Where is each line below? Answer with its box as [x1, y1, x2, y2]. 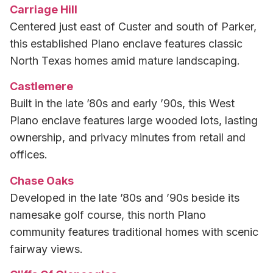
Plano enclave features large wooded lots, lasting [10, 114, 258, 127]
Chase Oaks [10, 174, 74, 187]
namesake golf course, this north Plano [10, 208, 206, 221]
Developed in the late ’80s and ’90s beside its [10, 191, 239, 204]
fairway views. [10, 242, 83, 255]
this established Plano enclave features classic [10, 37, 243, 51]
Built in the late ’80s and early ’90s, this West [10, 97, 235, 110]
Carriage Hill [10, 3, 77, 16]
